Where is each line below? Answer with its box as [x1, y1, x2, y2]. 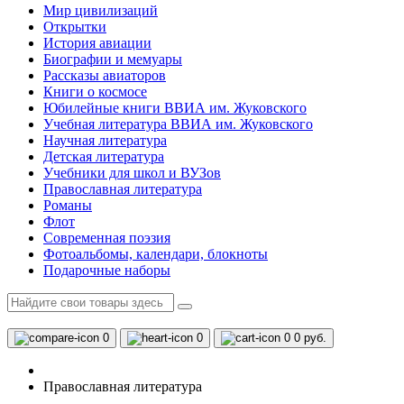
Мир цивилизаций [43, 3, 158, 18]
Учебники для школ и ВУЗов [43, 165, 221, 180]
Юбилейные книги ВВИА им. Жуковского [43, 100, 307, 115]
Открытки [43, 19, 106, 34]
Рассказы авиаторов [43, 68, 166, 83]
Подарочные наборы [43, 262, 170, 278]
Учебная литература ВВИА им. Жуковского [43, 116, 313, 132]
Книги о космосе [43, 84, 147, 99]
